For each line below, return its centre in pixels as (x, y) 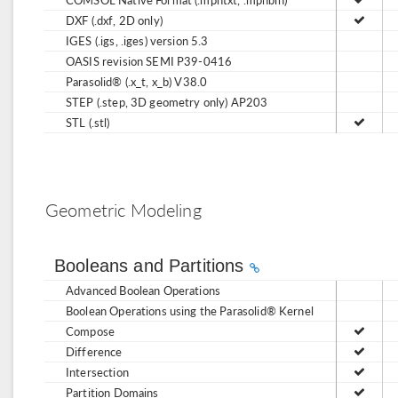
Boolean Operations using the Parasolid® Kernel (190, 310)
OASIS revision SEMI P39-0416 (149, 61)
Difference (94, 351)
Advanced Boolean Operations (143, 290)
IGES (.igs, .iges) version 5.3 (137, 40)
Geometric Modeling (123, 210)
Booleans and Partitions (152, 266)
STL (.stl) (88, 122)
